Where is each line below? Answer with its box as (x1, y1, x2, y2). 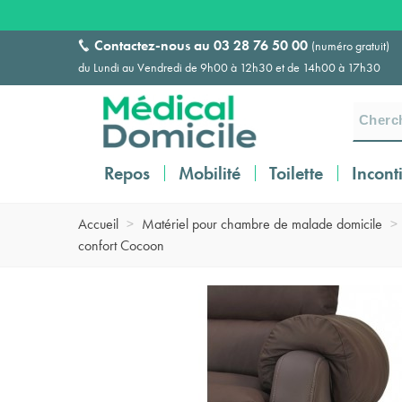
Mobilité (179, 162, 240, 185)
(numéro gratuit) (311, 38, 389, 54)
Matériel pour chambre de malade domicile (142, 214, 382, 233)
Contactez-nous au (94, 36, 214, 55)
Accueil (78, 214, 118, 233)
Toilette (269, 162, 323, 185)
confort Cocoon (78, 236, 164, 255)
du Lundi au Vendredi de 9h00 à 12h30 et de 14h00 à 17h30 (78, 59, 380, 75)
